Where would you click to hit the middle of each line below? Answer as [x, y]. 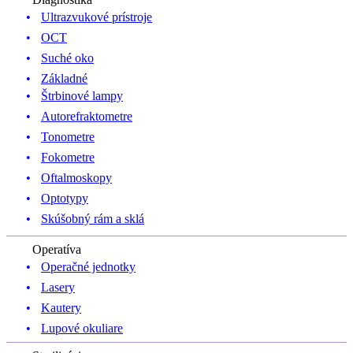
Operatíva [57, 249]
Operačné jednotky [88, 266]
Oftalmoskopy [76, 177]
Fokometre [68, 157]
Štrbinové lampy [82, 95]
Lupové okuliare [82, 328]
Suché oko [67, 58]
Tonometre [68, 136]
